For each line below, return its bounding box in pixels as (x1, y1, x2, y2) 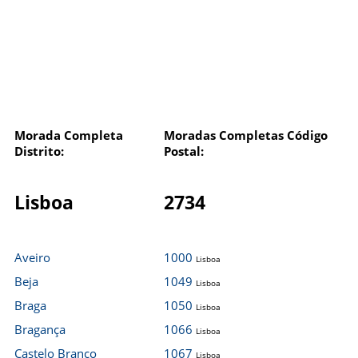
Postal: (164, 143, 204, 159)
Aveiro (14, 249, 50, 265)
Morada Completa (14, 127, 123, 143)
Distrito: (14, 143, 64, 159)
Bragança (14, 321, 66, 337)
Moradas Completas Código (164, 127, 328, 143)
